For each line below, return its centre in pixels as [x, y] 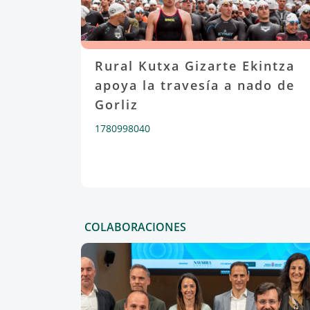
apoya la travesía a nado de [195, 85]
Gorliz [117, 104]
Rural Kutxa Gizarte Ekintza [195, 66]
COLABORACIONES [135, 227]
